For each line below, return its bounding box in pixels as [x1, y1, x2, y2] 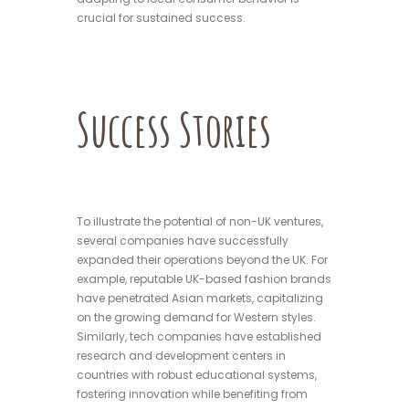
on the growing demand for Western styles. [77, 309, 316, 325]
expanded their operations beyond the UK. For [77, 251, 328, 267]
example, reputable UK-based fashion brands [77, 270, 331, 287]
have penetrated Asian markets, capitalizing [77, 289, 323, 306]
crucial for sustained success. [77, 10, 246, 26]
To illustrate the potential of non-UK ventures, [77, 213, 323, 229]
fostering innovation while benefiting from [77, 385, 308, 402]
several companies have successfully [77, 232, 288, 248]
